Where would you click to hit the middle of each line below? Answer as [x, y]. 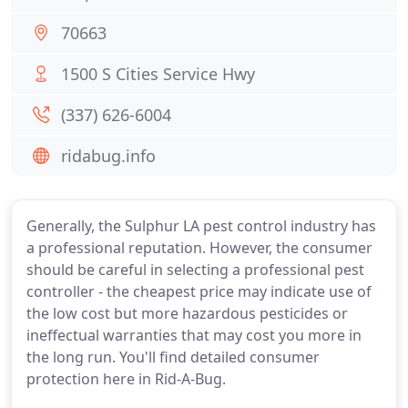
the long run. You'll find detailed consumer [173, 357]
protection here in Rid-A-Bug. [126, 379]
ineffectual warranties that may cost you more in [194, 335]
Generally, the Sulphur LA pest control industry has [201, 226]
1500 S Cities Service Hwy [158, 74]
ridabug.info [108, 156]
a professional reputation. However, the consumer [199, 248]
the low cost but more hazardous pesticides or [187, 313]
